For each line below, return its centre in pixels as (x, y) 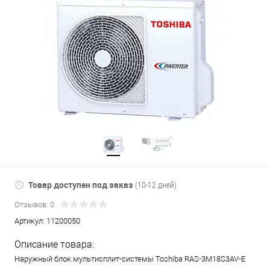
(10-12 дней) (156, 185)
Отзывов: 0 (34, 205)
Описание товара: (54, 245)
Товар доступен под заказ (81, 185)
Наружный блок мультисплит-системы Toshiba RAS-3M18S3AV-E (130, 259)
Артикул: (30, 221)
